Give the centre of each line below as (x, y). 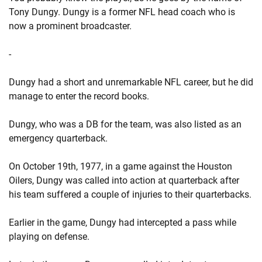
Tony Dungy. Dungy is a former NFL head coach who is (122, 12)
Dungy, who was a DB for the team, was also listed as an (125, 124)
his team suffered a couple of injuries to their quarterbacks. (130, 194)
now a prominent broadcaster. (70, 26)
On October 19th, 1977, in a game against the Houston (120, 166)
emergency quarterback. (58, 138)
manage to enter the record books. (79, 96)
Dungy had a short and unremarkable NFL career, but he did (131, 82)
